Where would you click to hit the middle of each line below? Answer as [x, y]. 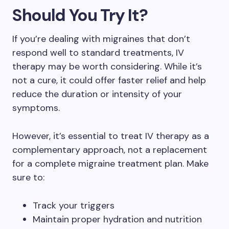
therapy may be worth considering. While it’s [107, 66]
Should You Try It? [80, 15]
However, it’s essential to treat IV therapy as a [111, 136]
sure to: [28, 177]
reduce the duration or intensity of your [97, 94]
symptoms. [36, 108]
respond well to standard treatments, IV [98, 53]
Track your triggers [74, 205]
